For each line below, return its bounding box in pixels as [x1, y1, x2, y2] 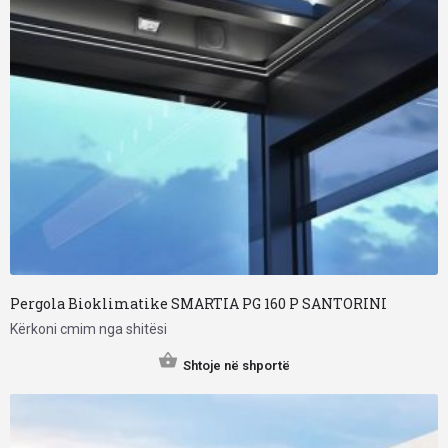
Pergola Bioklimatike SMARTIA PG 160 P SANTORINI [10, 294, 387, 313]
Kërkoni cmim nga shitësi [10, 321, 167, 337]
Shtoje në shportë [183, 358, 290, 373]
